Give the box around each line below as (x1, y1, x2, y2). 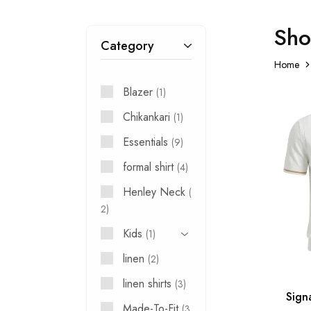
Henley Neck (123, 184, 186, 200)
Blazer (123, 84, 153, 100)
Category (101, 37, 155, 55)
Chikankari (123, 109, 171, 125)
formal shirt (123, 159, 174, 175)
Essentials (123, 134, 169, 150)
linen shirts (123, 276, 172, 292)
